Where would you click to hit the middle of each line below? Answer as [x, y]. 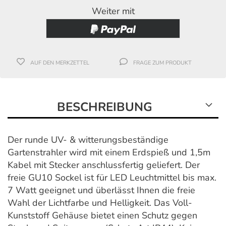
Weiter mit [113, 11]
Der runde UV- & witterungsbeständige [88, 140]
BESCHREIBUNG [105, 107]
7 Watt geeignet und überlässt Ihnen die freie [101, 190]
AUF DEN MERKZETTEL [60, 63]
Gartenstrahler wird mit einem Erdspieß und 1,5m [109, 153]
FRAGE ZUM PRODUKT [163, 63]
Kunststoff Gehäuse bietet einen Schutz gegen [102, 216]
